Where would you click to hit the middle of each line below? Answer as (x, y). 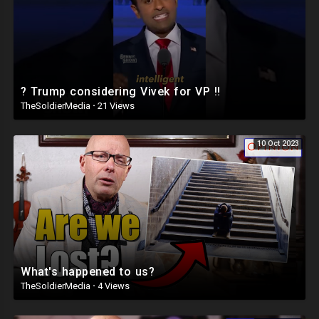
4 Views (113, 286)
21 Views (115, 106)
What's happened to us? (88, 271)
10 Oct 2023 (278, 143)
